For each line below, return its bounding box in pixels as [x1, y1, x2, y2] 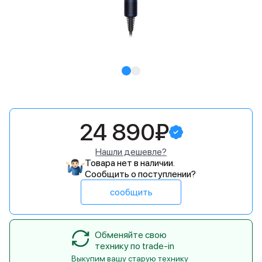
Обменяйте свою [95, 229, 167, 240]
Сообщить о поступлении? [85, 168, 196, 180]
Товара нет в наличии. [85, 157, 175, 168]
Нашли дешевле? [95, 146, 167, 157]
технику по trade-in [95, 240, 174, 251]
